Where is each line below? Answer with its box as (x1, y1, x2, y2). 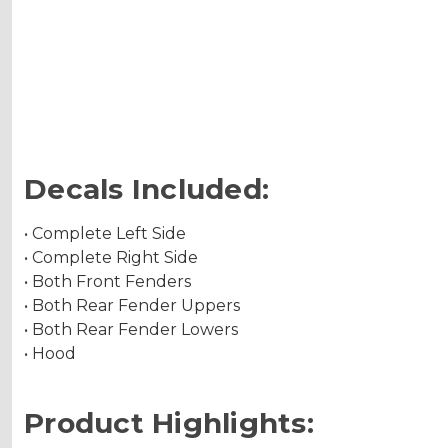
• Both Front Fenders (24, 271, 191, 291)
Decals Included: (24, 171, 269, 206)
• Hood (24, 343, 76, 363)
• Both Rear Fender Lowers (24, 319, 238, 339)
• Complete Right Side (24, 247, 198, 267)
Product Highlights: (24, 405, 314, 440)
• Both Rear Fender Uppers (24, 295, 240, 315)
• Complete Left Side (24, 223, 186, 243)
